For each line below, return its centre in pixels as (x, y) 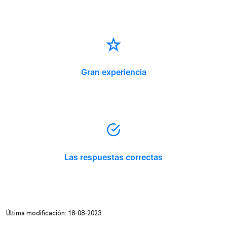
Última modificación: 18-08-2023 (54, 213)
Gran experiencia (113, 72)
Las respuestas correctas (113, 157)
